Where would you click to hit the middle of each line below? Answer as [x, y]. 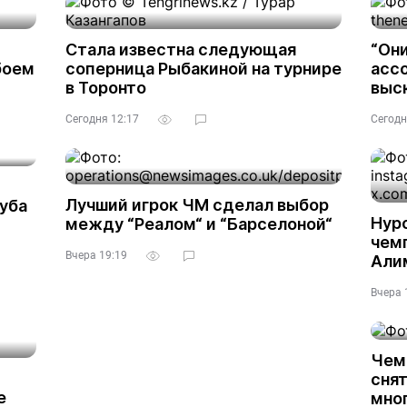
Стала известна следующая [181, 50]
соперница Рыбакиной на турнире [203, 69]
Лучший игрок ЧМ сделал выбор [197, 205]
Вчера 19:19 [96, 255]
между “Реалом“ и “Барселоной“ [199, 224]
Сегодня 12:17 [102, 119]
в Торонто [106, 88]
